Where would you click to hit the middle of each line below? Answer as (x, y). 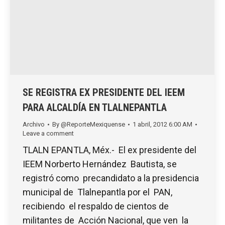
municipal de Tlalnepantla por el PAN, (97, 192)
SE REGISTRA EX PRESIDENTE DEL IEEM (104, 92)
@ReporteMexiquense (93, 124)
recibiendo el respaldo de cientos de (97, 206)
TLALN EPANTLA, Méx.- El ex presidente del (110, 150)
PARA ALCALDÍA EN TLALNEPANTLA (95, 107)
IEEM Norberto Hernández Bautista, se (100, 164)
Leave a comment (48, 133)
